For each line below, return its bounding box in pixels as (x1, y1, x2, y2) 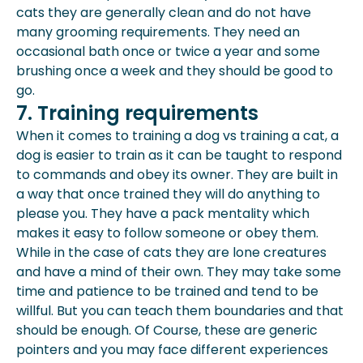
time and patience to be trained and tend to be (16, 282, 318, 301)
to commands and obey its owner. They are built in (16, 165, 338, 184)
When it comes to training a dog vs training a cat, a (16, 126, 339, 145)
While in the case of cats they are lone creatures (16, 243, 327, 262)
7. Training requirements (16, 100, 258, 126)
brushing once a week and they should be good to (16, 62, 333, 80)
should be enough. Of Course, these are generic (16, 321, 318, 340)
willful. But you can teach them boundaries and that (16, 301, 344, 320)
